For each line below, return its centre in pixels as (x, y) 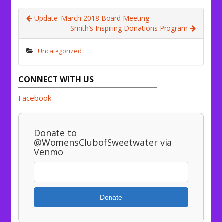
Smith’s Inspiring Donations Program (130, 28)
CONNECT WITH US (56, 80)
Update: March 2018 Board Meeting (91, 18)
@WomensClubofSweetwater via (103, 142)
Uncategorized (60, 51)
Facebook (35, 98)
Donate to (55, 133)
